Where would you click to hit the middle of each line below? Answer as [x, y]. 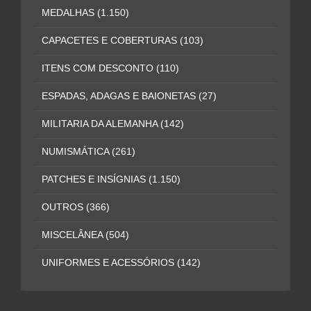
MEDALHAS [69, 12]
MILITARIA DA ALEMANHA [101, 124]
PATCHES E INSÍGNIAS [95, 179]
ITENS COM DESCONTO [99, 68]
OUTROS [64, 207]
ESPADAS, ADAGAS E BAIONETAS [120, 96]
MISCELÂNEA [74, 235]
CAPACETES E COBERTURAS [111, 40]
